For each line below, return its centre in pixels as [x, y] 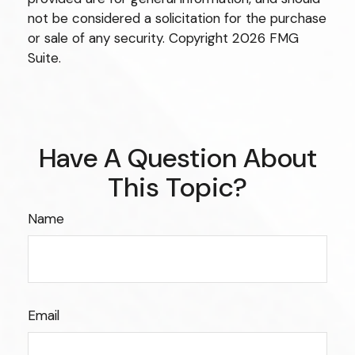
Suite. [44, 58]
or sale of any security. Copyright [130, 38]
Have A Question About [177, 158]
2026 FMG [265, 38]
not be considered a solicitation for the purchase [177, 19]
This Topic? [177, 188]
